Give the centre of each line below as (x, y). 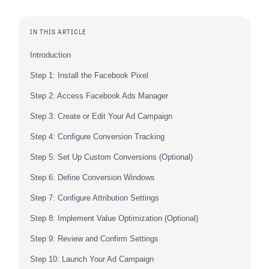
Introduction (50, 55)
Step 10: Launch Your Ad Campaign (92, 259)
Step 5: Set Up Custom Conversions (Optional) (111, 157)
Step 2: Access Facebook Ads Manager (99, 96)
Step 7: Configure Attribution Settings (95, 198)
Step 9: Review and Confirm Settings (94, 239)
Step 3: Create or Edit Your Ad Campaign (101, 116)
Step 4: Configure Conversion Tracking (97, 137)
